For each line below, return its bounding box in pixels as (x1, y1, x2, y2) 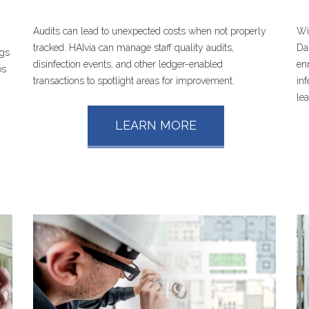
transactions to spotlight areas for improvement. (33, 74, 235, 86)
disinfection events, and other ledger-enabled (33, 58, 223, 70)
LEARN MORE (114, 117, 197, 132)
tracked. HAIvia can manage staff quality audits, (33, 41, 235, 53)
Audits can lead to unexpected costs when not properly (33, 25, 267, 37)
